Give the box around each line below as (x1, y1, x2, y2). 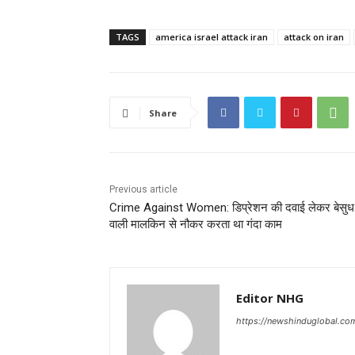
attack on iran (284, 31, 344, 44)
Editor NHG (236, 290, 303, 307)
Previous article (109, 184, 177, 196)
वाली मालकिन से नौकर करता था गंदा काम (109, 217, 282, 232)
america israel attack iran (155, 31, 268, 44)
